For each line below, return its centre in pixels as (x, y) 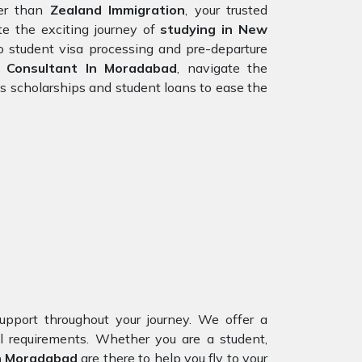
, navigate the (223, 68)
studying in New (214, 29)
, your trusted (226, 10)
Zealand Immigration (114, 10)
